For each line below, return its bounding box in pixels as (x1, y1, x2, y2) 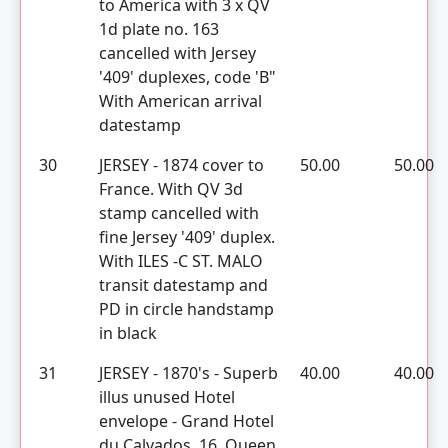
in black (99, 322, 157, 344)
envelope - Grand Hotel (99, 410, 274, 432)
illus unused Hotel (99, 386, 235, 408)
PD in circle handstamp (99, 298, 274, 320)
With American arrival (99, 90, 262, 112)
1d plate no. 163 (99, 18, 219, 40)
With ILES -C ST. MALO (99, 250, 263, 272)
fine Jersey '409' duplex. (99, 226, 275, 248)
